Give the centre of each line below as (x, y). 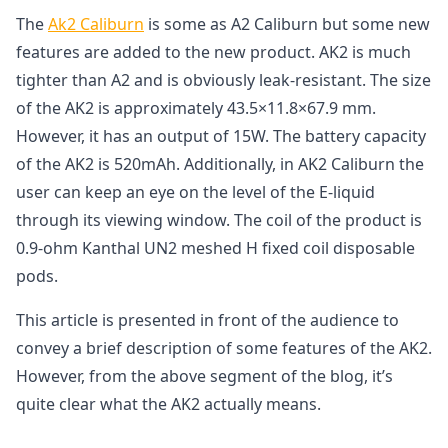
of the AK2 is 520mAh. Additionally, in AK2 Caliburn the (220, 163)
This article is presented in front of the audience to (207, 319)
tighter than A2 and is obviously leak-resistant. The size (223, 79)
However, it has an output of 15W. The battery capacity (221, 135)
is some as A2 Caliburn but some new (287, 23)
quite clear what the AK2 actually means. (168, 403)
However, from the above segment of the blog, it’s (204, 375)
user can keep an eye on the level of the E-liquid (195, 191)
